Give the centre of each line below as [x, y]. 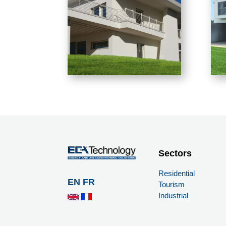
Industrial [173, 196]
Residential [176, 174]
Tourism [171, 185]
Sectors [175, 154]
